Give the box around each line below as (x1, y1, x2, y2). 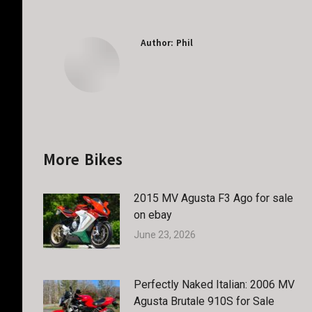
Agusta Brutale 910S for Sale (134, 295, 274, 308)
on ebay (134, 208, 172, 221)
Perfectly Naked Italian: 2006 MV (134, 278, 295, 291)
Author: (141, 37, 173, 49)
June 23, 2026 (134, 229, 196, 240)
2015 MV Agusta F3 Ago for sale (134, 192, 293, 205)
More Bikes (43, 150, 123, 171)
